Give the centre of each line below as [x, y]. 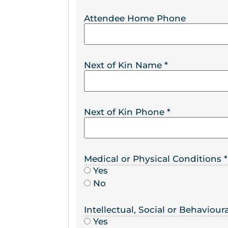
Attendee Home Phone [135, 18]
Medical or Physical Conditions [154, 159]
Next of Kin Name [124, 65]
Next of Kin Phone [126, 112]
